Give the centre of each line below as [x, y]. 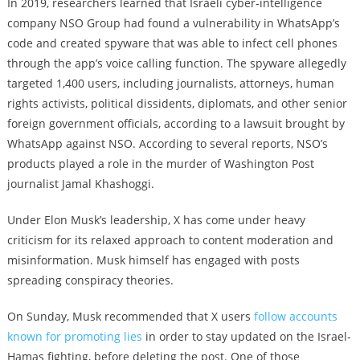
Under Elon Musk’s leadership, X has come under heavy [156, 220]
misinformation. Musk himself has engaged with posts [153, 260]
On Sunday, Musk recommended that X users [130, 316]
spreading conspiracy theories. [90, 280]
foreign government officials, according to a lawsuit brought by [176, 123]
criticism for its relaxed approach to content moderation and [170, 240]
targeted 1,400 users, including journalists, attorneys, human [170, 83]
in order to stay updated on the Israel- [246, 336]
